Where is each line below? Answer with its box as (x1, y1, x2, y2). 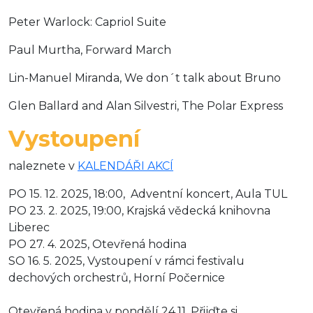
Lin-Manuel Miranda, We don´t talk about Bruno (8, 71, 281, 85)
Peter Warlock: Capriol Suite (8, 15, 166, 29)
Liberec (8, 220, 50, 234)
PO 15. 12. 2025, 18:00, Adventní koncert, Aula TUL (8, 187, 287, 201)
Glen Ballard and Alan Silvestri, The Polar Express (8, 99, 283, 112)
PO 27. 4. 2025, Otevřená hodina (8, 237, 187, 251)
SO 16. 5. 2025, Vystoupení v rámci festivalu (8, 254, 245, 268)
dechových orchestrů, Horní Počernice (8, 270, 225, 284)
